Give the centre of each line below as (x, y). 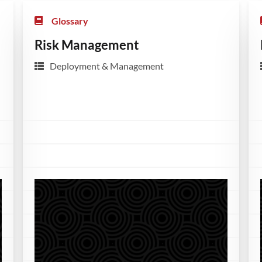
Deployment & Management (107, 65)
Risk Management (87, 44)
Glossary (70, 20)
